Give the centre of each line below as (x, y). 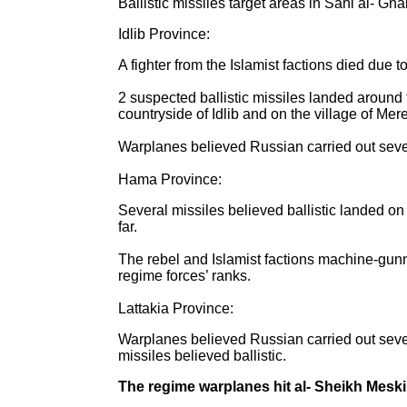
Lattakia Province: (176, 308)
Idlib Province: (164, 34)
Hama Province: (170, 179)
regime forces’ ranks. (184, 276)
